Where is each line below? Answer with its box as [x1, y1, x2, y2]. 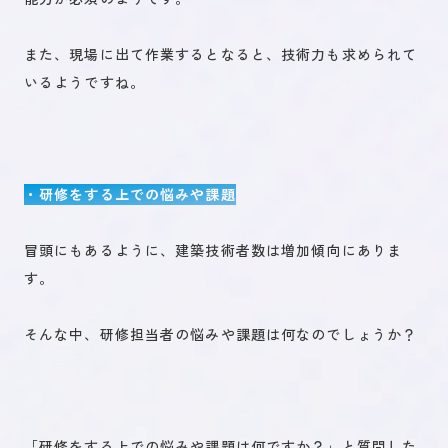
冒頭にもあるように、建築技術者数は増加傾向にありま [24, 240, 402, 260]
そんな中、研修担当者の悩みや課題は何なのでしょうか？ [24, 324, 418, 344]
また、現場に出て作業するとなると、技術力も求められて [24, 44, 418, 64]
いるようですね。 [24, 72, 145, 92]
